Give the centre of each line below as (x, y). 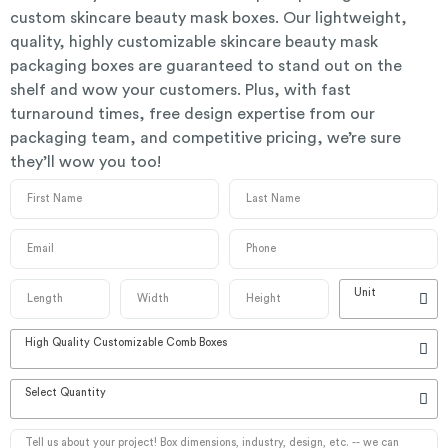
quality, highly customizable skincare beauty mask (194, 41)
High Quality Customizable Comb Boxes (126, 342)
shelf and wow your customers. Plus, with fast (180, 89)
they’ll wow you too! (85, 161)
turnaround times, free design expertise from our (192, 113)
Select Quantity (65, 392)
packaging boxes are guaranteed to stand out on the (206, 65)
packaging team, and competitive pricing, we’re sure (205, 137)
